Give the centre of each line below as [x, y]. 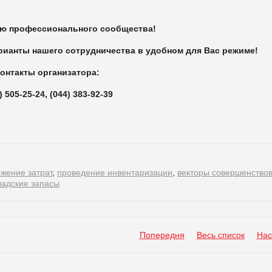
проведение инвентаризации [115, 172]
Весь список [220, 235]
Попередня [162, 235]
